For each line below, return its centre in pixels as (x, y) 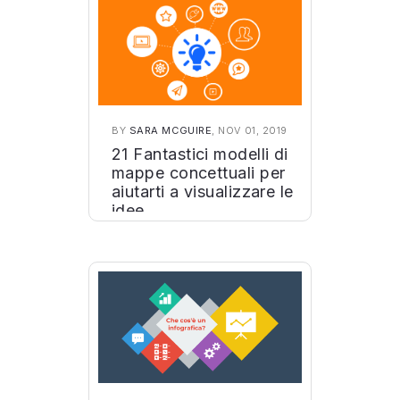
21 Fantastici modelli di (200, 154)
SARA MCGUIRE (171, 130)
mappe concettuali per (199, 173)
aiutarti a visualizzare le (203, 192)
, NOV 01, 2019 (250, 130)
